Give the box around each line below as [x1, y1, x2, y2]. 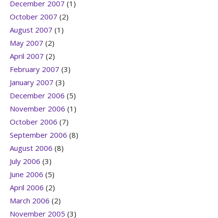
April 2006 [10, 182, 44, 193]
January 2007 [10, 77, 54, 88]
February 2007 [10, 64, 59, 74]
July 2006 [10, 156, 40, 166]
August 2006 [10, 143, 53, 153]
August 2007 [10, 25, 53, 35]
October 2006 [10, 117, 57, 127]
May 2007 [10, 38, 43, 48]
